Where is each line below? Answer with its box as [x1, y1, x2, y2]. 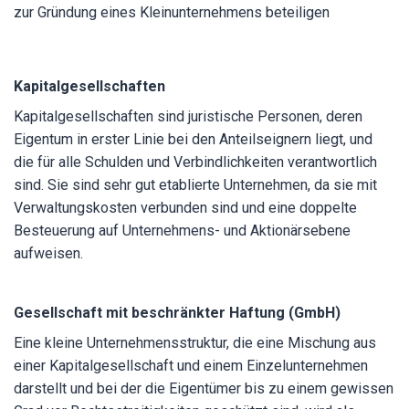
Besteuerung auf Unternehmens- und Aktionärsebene [14, 222, 351, 239]
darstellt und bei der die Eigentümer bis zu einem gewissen [14, 380, 393, 397]
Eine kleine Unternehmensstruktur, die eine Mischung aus [14, 334, 376, 351]
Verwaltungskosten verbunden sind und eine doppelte [14, 199, 357, 216]
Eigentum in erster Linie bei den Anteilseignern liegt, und [14, 131, 372, 148]
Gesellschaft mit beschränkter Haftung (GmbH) [14, 304, 341, 321]
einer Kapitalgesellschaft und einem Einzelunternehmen [14, 357, 368, 374]
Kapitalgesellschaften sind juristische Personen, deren [14, 108, 362, 125]
